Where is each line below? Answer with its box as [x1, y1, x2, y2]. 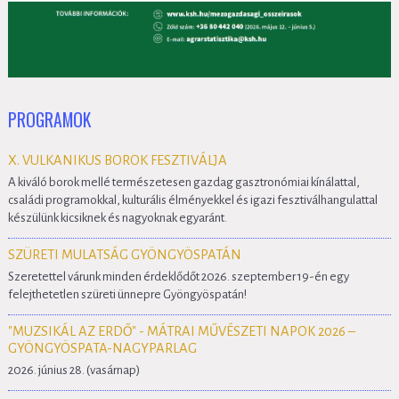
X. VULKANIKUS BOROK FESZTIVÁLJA [7, 152, 227, 167]
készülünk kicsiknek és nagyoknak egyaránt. [7, 210, 227, 224]
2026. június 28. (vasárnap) [7, 362, 140, 377]
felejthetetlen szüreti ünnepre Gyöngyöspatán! [7, 287, 247, 301]
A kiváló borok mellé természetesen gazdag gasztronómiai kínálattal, [7, 175, 360, 189]
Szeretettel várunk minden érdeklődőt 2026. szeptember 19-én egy [7, 269, 349, 283]
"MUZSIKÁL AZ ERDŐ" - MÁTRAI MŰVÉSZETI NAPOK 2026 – [7, 323, 355, 338]
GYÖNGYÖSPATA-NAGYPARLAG [7, 340, 197, 355]
